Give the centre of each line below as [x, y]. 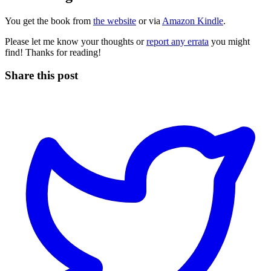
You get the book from [49, 21]
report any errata [178, 41]
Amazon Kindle [193, 21]
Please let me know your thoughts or [76, 41]
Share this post [41, 76]
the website [115, 21]
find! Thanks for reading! [53, 52]
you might [229, 41]
